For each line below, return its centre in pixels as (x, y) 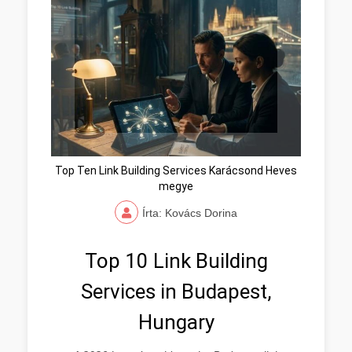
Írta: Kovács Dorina (190, 213)
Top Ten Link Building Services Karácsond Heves (176, 170)
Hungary (176, 322)
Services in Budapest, (176, 291)
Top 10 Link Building (176, 261)
